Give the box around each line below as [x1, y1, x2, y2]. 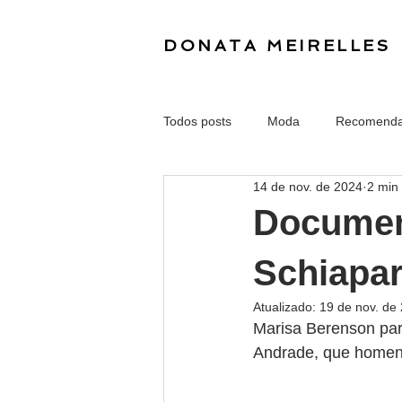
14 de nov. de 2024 [253, 179, 363, 194]
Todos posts [163, 113, 232, 128]
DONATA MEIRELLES [163, 36, 391, 55]
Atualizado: [253, 300, 319, 314]
